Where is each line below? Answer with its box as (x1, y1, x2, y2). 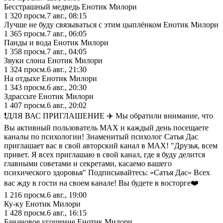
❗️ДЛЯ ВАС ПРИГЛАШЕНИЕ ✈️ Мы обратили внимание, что (4, 111, 213, 120)
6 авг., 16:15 (47, 208, 87, 217)
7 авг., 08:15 (47, 11, 87, 20)
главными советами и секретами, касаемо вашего (4, 159, 172, 168)
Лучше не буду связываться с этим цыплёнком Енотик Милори (4, 20, 219, 29)
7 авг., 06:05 (47, 29, 87, 38)
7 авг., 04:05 (47, 47, 87, 56)
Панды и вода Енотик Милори (4, 38, 109, 47)
